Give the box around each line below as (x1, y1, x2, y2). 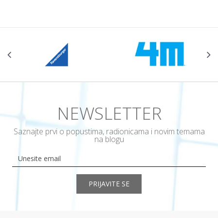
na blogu (94, 134, 124, 145)
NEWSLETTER (56, 102, 162, 125)
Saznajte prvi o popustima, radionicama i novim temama (13, 126, 205, 137)
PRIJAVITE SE (89, 179, 129, 189)
